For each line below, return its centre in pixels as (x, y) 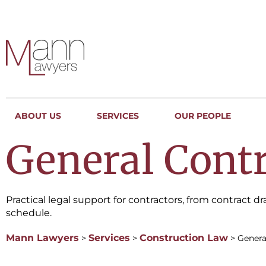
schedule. (29, 213)
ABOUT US (38, 116)
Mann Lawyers (42, 238)
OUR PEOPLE (202, 116)
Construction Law (184, 238)
